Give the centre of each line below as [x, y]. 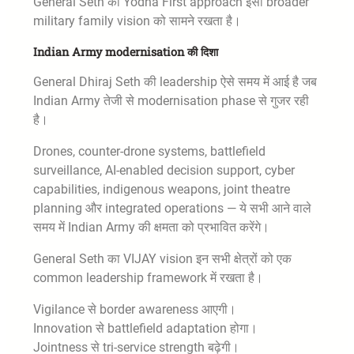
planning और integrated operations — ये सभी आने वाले [172, 209]
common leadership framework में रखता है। [148, 278]
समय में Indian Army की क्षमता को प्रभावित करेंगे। [151, 228]
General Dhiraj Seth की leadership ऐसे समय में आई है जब [175, 82]
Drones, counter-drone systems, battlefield [149, 152]
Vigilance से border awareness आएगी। [135, 310]
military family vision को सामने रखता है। [137, 21]
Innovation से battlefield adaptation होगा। [145, 329]
